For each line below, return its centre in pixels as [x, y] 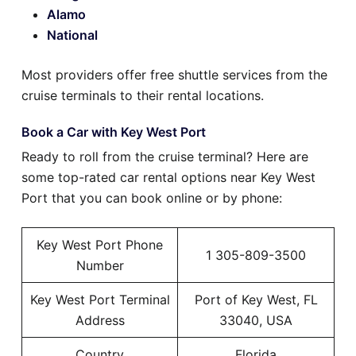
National [72, 35]
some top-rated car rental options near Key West [168, 178]
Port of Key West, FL [256, 300]
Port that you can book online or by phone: [152, 198]
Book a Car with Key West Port [114, 132]
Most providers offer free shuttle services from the [174, 75]
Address [100, 321]
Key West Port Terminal [100, 300]
